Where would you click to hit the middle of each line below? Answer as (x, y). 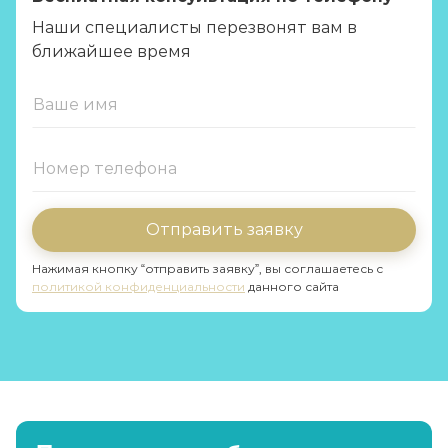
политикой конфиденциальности (138, 286)
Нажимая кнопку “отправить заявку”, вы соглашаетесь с (207, 268)
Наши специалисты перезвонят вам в (194, 27)
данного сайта (292, 286)
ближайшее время (111, 51)
